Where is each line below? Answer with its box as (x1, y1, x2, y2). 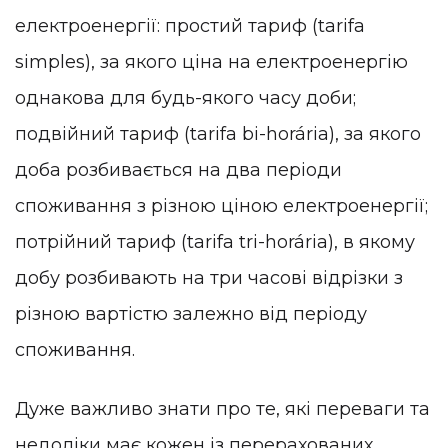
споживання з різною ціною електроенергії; (15, 194, 428, 217)
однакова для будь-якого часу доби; (15, 86, 356, 109)
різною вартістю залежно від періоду (15, 302, 367, 325)
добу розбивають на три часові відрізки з (15, 266, 403, 289)
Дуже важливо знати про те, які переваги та (15, 398, 430, 421)
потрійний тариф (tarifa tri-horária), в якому (15, 230, 415, 253)
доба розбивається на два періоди (15, 158, 342, 181)
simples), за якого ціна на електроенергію (15, 50, 408, 73)
